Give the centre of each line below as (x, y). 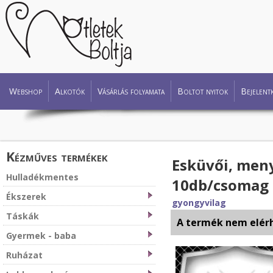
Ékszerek (26, 197)
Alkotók (70, 91)
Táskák (23, 216)
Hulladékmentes (42, 177)
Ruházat (24, 255)
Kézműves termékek (57, 156)
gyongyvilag (199, 203)
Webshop (26, 91)
